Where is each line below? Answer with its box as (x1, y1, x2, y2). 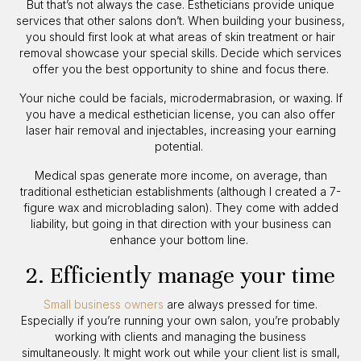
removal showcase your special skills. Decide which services (19, 46, 342, 60)
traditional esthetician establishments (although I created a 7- (20, 185, 341, 199)
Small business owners (44, 297, 164, 312)
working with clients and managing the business (55, 330, 306, 344)
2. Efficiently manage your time (26, 262, 335, 290)
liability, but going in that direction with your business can (30, 217, 331, 231)
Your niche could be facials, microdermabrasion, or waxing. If (19, 91, 342, 106)
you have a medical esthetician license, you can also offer (26, 107, 335, 122)
